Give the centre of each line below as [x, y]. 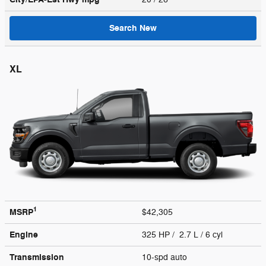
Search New [133, 28]
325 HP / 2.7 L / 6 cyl [183, 235]
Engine [24, 235]
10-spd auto [166, 257]
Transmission [37, 257]
